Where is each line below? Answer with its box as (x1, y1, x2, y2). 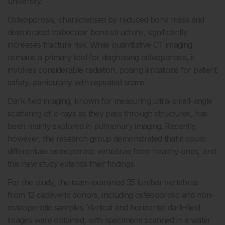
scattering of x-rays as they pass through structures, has (8, 108, 208, 119)
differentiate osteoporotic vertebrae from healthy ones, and (8, 146, 216, 157)
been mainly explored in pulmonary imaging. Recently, (8, 121, 197, 132)
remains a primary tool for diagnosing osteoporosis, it (8, 52, 194, 63)
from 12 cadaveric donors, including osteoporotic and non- (8, 190, 214, 200)
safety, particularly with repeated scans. (8, 77, 146, 88)
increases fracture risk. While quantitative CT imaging (8, 40, 192, 50)
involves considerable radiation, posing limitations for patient (8, 65, 217, 75)
